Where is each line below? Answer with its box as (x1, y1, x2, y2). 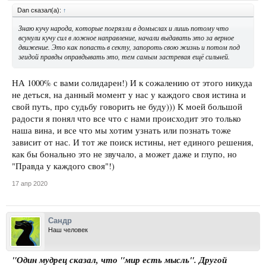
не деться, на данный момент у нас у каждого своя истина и (12, 88, 246, 100)
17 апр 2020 (12, 179, 47, 187)
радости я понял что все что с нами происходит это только (12, 112, 241, 124)
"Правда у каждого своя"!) (12, 160, 115, 172)
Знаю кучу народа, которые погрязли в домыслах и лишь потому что (18, 23, 229, 33)
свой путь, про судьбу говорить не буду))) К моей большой (12, 100, 242, 112)
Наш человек (48, 226, 88, 233)
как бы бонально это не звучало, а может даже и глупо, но (12, 148, 237, 160)
